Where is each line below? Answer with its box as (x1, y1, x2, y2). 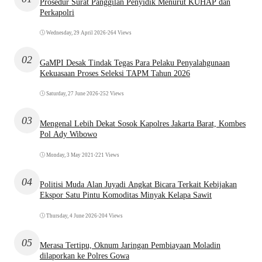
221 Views (95, 151, 119, 158)
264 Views (108, 30, 132, 36)
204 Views (99, 212, 123, 219)
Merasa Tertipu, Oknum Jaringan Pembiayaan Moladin (40, 241, 220, 250)
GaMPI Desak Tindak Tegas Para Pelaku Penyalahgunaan (40, 58, 230, 67)
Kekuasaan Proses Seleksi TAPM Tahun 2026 (40, 68, 190, 78)
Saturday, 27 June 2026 (46, 91, 98, 97)
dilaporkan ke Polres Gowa (40, 251, 129, 261)
